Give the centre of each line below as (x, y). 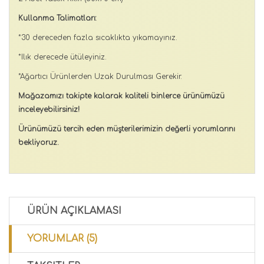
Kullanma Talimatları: (59, 18)
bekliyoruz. (39, 142)
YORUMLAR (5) (62, 238)
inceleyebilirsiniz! (49, 109)
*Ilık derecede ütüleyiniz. (62, 57)
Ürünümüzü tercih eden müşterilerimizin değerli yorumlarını (127, 129)
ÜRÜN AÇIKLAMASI (74, 211)
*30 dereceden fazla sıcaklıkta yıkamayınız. (99, 37)
